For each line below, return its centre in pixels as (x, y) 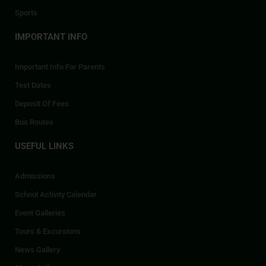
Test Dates (33, 85)
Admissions (35, 176)
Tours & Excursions (48, 232)
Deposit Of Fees (42, 104)
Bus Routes (34, 122)
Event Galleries (40, 213)
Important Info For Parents (60, 67)
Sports (26, 13)
